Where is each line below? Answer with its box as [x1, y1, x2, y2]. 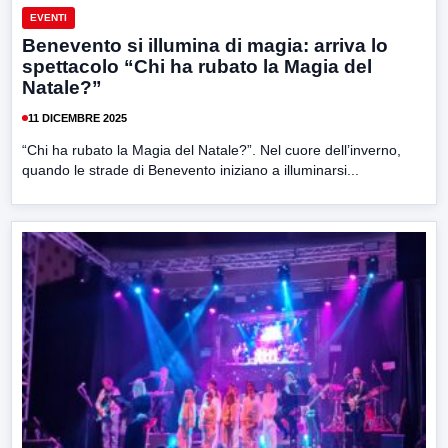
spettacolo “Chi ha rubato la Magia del [22, 56, 372, 78]
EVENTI [30, 12, 67, 24]
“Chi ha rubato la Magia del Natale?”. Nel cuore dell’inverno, [22, 142, 401, 159]
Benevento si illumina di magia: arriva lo [22, 35, 388, 57]
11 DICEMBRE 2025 [28, 111, 127, 124]
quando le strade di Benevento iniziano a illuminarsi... [22, 162, 359, 179]
